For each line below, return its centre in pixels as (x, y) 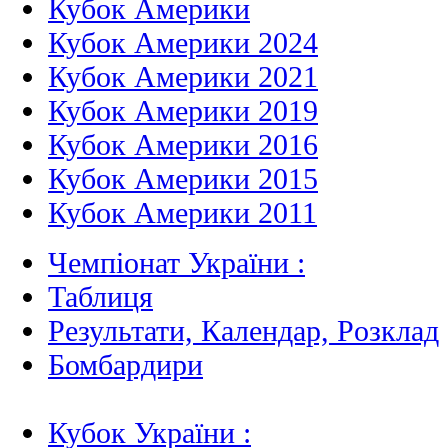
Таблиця (100, 297)
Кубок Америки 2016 (183, 145)
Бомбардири (125, 365)
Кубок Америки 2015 (183, 179)
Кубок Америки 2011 (182, 213)
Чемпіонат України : (176, 263)
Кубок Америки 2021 (183, 77)
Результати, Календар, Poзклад (243, 331)
